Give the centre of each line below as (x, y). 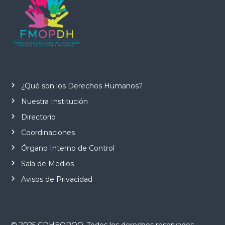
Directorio (38, 117)
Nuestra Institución (54, 101)
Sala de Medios (47, 163)
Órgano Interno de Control (68, 148)
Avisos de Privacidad (57, 179)
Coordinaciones (48, 132)
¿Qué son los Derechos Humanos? (82, 86)
